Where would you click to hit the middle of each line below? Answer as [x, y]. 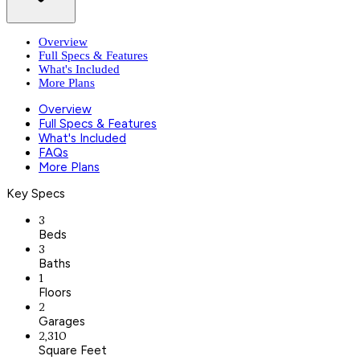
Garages [62, 321]
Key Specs [36, 193]
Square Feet [73, 350]
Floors [55, 292]
